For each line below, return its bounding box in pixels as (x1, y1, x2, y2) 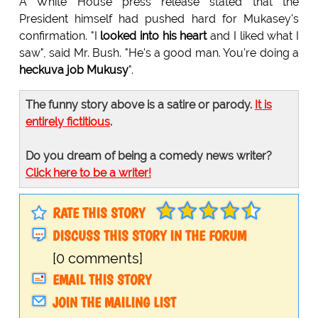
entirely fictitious (25, 115, 110, 129)
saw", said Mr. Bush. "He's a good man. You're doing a (18, 46, 300, 60)
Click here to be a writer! (25, 166, 151, 180)
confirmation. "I (18, 29, 101, 43)
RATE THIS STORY (52, 204, 145, 222)
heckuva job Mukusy (18, 63, 128, 77)
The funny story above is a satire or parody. (25, 98, 255, 112)
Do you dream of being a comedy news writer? (25, 149, 272, 163)
